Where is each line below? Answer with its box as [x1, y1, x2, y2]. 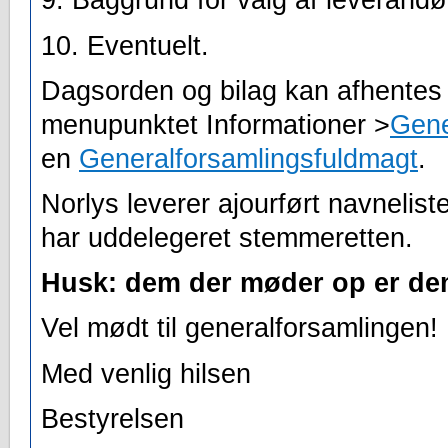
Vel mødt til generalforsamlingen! [41, 313, 438, 344]
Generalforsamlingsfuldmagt [79, 143, 418, 174]
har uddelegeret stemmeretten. [41, 223, 413, 253]
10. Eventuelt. [41, 30, 209, 61]
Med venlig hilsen [41, 358, 251, 389]
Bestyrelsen [41, 403, 184, 434]
